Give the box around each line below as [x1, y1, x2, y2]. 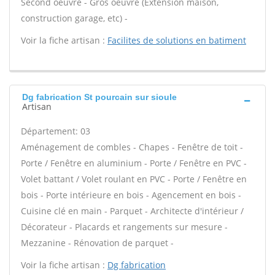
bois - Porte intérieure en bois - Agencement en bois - [21, 189, 241, 201]
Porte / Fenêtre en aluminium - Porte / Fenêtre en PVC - [21, 157, 247, 169]
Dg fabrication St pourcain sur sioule [22, 92, 177, 102]
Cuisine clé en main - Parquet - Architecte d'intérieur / [21, 205, 244, 217]
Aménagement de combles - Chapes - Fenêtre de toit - [21, 141, 243, 153]
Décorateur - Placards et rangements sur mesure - [21, 221, 228, 233]
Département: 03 [21, 125, 90, 137]
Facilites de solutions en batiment [107, 34, 246, 46]
